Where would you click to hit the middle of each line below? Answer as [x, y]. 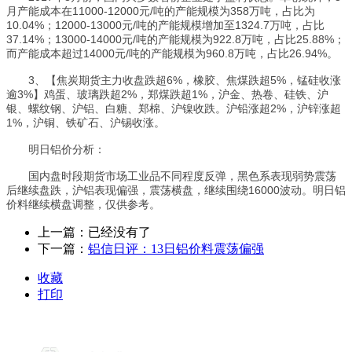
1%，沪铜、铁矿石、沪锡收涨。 [86, 123]
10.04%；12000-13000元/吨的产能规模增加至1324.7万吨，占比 [165, 25]
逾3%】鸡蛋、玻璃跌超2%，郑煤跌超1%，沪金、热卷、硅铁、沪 [167, 94]
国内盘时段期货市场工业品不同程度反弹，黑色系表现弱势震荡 [171, 176]
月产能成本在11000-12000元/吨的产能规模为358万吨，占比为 [161, 11]
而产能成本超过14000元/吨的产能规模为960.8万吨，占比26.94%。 [172, 53]
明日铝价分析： [56, 149]
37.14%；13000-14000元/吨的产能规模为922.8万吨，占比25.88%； [176, 39]
